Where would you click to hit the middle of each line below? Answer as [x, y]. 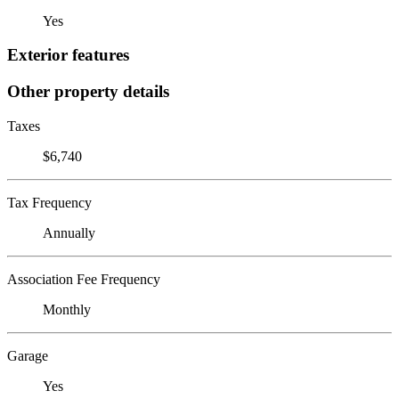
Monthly [67, 309]
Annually [69, 232]
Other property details [88, 91]
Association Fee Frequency [84, 279]
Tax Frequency [49, 202]
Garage [28, 355]
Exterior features [68, 55]
